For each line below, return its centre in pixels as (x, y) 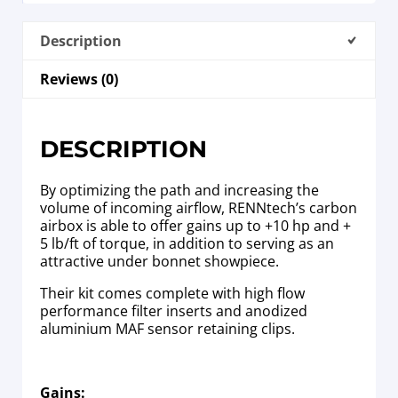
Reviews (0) (80, 79)
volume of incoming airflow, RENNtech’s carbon (199, 208)
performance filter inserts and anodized (174, 311)
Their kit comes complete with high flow (172, 294)
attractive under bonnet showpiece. (159, 262)
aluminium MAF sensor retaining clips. (167, 329)
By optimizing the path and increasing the (179, 191)
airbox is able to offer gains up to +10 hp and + (195, 226)
